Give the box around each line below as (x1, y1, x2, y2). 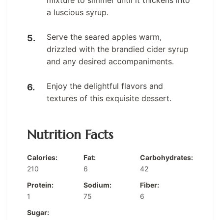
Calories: (27, 153, 57, 162)
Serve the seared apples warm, (47, 31, 162, 42)
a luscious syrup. (47, 7, 109, 17)
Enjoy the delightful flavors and (47, 81, 163, 91)
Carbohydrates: (140, 153, 193, 162)
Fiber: (140, 180, 159, 189)
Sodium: (83, 180, 111, 189)
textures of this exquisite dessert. (47, 93, 171, 103)
